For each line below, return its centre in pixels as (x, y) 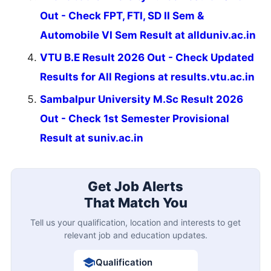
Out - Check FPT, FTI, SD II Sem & (122, 16)
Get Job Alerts (135, 186)
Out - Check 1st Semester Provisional (135, 119)
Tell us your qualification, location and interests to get (135, 222)
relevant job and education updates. (135, 235)
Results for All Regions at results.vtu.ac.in (147, 77)
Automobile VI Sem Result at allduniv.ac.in (148, 35)
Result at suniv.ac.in (92, 138)
